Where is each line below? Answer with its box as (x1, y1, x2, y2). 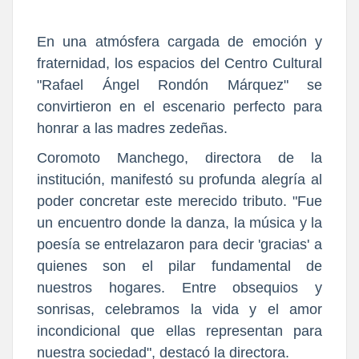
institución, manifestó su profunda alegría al (37, 171, 322, 188)
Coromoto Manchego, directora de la (37, 150, 322, 167)
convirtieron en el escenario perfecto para (37, 98, 322, 115)
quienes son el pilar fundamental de (37, 258, 322, 275)
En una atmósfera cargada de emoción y (37, 33, 322, 50)
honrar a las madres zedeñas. (37, 119, 228, 136)
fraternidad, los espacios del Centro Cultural (37, 54, 322, 71)
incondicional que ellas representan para (37, 323, 322, 340)
